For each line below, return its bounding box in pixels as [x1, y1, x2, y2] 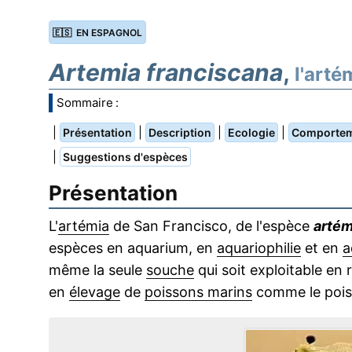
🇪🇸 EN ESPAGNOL [53, 27, 142, 38]
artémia [58, 218, 109, 234]
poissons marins [145, 284, 252, 300]
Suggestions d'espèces [63, 150, 188, 163]
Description [148, 126, 211, 139]
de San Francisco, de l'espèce [109, 218, 313, 234]
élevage [69, 284, 120, 300]
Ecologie [228, 126, 275, 139]
